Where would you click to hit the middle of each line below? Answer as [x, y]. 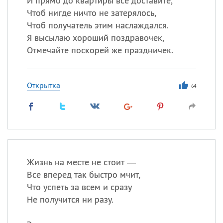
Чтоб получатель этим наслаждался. [98, 25]
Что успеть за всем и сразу [79, 187]
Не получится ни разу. [70, 199]
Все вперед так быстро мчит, [83, 174]
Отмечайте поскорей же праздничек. [100, 50]
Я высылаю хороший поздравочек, [95, 38]
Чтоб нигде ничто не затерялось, [91, 13]
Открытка [43, 85]
